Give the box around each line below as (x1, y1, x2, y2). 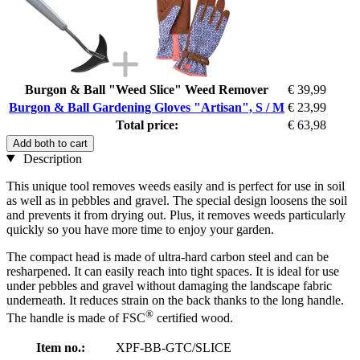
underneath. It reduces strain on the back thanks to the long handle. (6, 292, 344, 307)
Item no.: (36, 340, 85, 354)
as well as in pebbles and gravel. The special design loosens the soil (6, 193, 347, 207)
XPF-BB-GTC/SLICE (116, 340, 231, 354)
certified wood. (153, 310, 233, 325)
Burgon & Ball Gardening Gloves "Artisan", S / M (9, 100, 284, 114)
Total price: (115, 117, 178, 132)
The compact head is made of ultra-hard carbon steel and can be (6, 249, 329, 264)
